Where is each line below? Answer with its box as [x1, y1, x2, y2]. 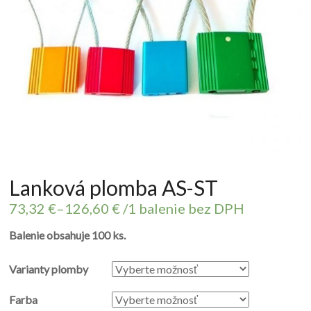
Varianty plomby [9, 262, 89, 276]
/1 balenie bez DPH [123, 199, 245, 217]
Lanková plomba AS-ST [9, 174, 219, 200]
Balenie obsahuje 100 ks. [9, 228, 126, 242]
